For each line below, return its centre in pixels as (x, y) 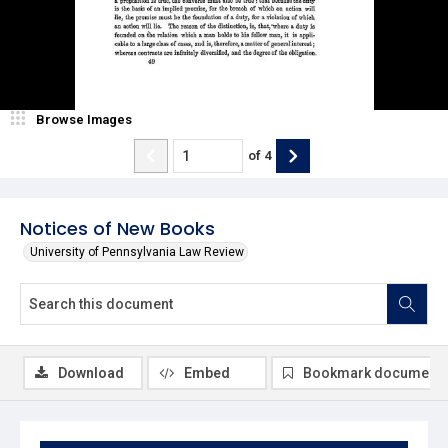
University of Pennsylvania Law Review (137, 251)
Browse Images (84, 119)
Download (91, 372)
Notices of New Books (117, 228)
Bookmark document (372, 372)
